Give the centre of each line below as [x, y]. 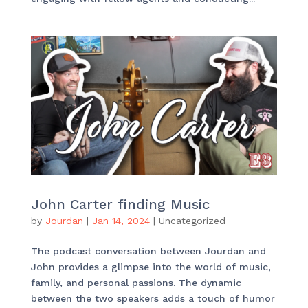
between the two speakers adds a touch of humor [153, 298]
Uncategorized [192, 220]
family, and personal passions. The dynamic [136, 282]
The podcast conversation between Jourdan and [148, 251]
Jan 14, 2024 [121, 220]
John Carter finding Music [120, 204]
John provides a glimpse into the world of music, [151, 266]
